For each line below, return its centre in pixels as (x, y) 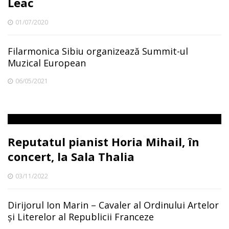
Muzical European (47, 63)
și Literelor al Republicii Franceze (81, 217)
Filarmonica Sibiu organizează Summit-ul (98, 51)
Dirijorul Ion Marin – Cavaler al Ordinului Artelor (113, 205)
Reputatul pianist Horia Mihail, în (104, 142)
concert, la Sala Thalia (71, 156)
